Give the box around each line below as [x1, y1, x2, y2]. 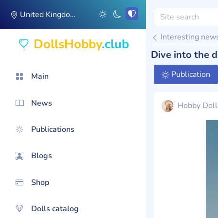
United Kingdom [18, 9, 70, 20]
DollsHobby [33, 36, 102, 53]
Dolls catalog [31, 203, 79, 215]
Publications [31, 124, 74, 135]
